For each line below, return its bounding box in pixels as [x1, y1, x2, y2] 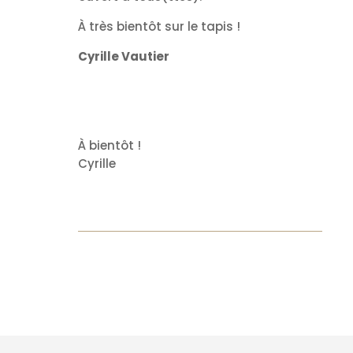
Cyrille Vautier [77, 47, 169, 65]
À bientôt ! [77, 136, 141, 154]
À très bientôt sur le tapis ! [77, 17, 240, 35]
